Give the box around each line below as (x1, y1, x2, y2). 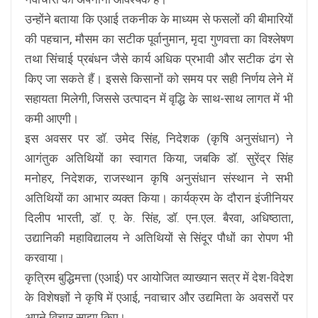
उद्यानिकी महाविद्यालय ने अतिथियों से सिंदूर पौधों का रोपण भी (25, 231, 293, 246)
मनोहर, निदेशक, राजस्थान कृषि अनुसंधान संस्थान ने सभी (25, 171, 293, 186)
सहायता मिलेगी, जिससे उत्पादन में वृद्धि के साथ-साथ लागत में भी (25, 92, 293, 106)
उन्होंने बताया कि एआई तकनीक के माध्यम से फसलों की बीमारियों (25, 12, 293, 27)
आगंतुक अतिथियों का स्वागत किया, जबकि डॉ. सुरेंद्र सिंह (25, 151, 293, 166)
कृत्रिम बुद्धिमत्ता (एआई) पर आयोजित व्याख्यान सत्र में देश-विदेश (25, 270, 293, 285)
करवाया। (25, 251, 65, 265)
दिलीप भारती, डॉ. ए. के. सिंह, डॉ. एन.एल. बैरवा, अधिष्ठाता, (25, 211, 293, 226)
